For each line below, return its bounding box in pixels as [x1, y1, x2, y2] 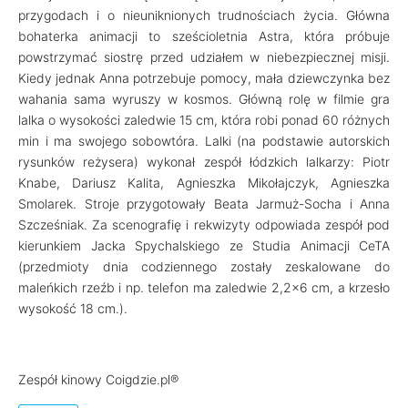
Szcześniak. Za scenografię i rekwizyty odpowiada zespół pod [18, 217, 390, 232]
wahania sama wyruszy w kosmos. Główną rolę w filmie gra [18, 91, 390, 107]
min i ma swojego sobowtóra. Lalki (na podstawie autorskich [18, 133, 390, 148]
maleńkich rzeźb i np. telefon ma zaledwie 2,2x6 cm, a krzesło [18, 280, 390, 295]
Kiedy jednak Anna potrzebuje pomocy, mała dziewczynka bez [18, 70, 390, 86]
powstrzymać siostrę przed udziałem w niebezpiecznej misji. [18, 49, 390, 65]
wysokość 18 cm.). [18, 301, 127, 316]
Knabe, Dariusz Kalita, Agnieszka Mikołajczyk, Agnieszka [18, 175, 390, 190]
